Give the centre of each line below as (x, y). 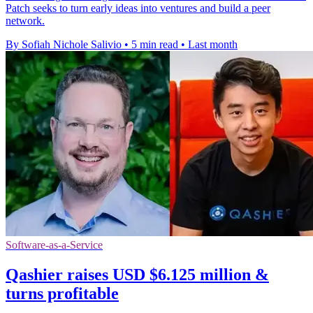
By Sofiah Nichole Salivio (64, 44)
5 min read (155, 44)
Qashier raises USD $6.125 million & (137, 274)
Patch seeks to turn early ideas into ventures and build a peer (138, 8)
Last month (213, 44)
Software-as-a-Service (54, 245)
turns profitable (62, 293)
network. (25, 20)
